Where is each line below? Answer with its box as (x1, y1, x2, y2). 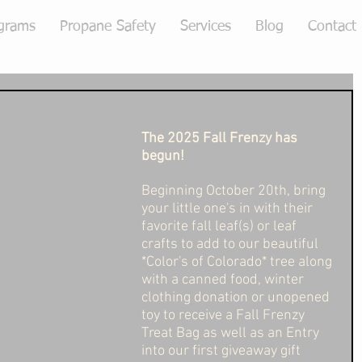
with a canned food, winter (141, 271, 307, 288)
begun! (141, 148, 187, 165)
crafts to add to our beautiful (141, 236, 322, 253)
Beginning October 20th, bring (141, 183, 329, 200)
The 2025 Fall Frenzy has (141, 130, 301, 147)
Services (180, 19, 231, 34)
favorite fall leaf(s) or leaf (141, 218, 300, 235)
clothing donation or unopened (141, 289, 333, 306)
